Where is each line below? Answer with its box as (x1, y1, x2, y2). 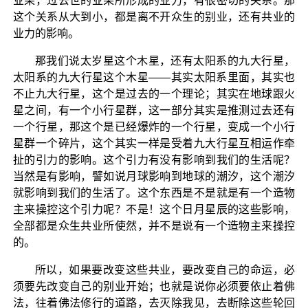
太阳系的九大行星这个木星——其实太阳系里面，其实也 (12, 71, 296, 83)
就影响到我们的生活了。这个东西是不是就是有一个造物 (12, 186, 296, 199)
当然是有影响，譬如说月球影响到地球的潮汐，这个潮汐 (12, 170, 296, 182)
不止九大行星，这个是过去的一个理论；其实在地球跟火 (12, 87, 296, 100)
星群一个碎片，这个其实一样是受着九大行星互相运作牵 (12, 137, 296, 149)
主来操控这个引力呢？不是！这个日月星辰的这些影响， (12, 203, 296, 215)
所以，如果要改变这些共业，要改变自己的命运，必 (34, 263, 296, 276)
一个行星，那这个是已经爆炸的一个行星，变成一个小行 (12, 120, 296, 133)
